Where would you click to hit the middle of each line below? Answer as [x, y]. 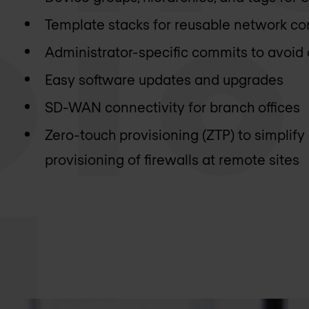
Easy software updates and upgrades [165, 79]
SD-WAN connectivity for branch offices [173, 107]
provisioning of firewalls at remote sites [172, 159]
